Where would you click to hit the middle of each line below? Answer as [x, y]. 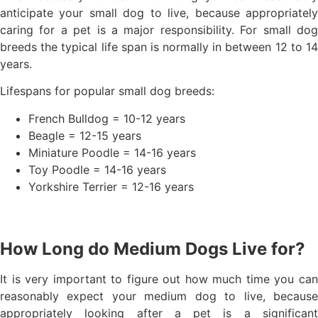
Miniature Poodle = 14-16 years [112, 152]
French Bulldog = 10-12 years [107, 118]
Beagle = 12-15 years [85, 135]
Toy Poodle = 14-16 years [97, 169]
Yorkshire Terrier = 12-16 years [111, 186]
